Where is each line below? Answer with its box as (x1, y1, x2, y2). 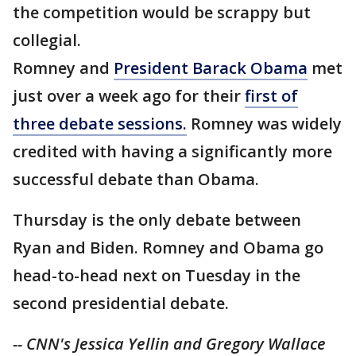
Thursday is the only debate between (13, 209, 301, 230)
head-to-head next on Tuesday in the (13, 265, 300, 286)
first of (245, 85, 298, 106)
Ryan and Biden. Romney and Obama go (13, 237, 323, 258)
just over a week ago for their (13, 85, 245, 106)
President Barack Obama (114, 57, 308, 79)
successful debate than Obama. (13, 168, 259, 190)
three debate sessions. (13, 113, 187, 134)
